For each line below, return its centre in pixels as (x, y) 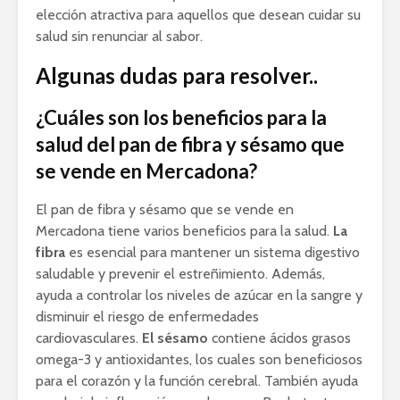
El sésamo (175, 337)
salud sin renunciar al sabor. (119, 36)
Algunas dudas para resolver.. (177, 75)
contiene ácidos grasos (279, 337)
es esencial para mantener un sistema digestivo (212, 252)
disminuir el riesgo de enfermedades (147, 316)
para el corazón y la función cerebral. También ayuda (197, 380)
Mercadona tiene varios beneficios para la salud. (184, 230)
